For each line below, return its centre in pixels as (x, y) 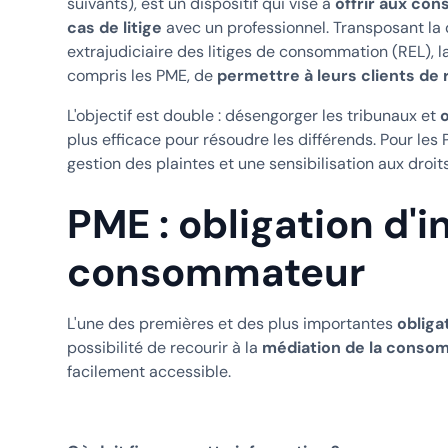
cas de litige (114, 27)
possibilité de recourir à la (164, 347)
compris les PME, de (141, 75)
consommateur (215, 271)
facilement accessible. (148, 371)
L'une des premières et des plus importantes (231, 323)
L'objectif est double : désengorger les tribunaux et (253, 115)
